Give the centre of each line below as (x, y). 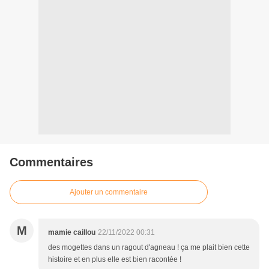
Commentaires (51, 162)
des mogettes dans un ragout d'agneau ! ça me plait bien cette (149, 248)
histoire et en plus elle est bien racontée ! (115, 260)
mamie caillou (72, 233)
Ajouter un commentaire (109, 192)
